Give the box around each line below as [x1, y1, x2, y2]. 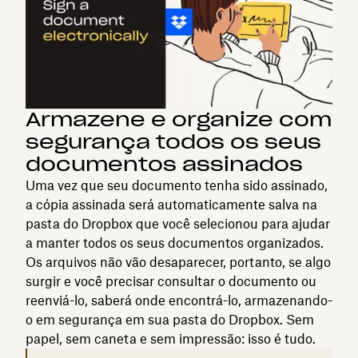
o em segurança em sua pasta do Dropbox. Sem [26, 311, 314, 328]
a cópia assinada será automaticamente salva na [26, 196, 317, 213]
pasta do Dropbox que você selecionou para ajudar [26, 215, 330, 232]
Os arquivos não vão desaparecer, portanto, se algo [26, 253, 331, 270]
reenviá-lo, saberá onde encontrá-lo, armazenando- [26, 292, 332, 308]
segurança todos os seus [26, 129, 321, 154]
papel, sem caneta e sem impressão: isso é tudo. [26, 330, 316, 347]
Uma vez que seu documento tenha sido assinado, [26, 177, 328, 193]
